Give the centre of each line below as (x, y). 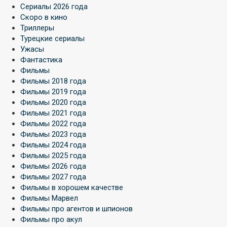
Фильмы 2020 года (53, 102)
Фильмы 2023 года (53, 134)
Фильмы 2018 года (53, 81)
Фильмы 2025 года (53, 155)
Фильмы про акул (51, 219)
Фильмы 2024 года (53, 145)
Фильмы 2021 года (53, 113)
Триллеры (37, 28)
